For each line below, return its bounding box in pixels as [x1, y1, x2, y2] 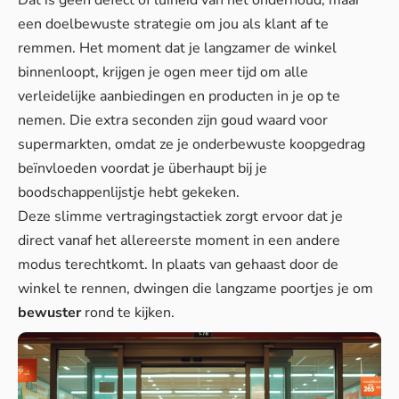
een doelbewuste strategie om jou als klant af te [18, 14, 329, 35]
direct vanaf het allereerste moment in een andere [18, 231, 340, 251]
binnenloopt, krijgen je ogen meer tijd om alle [18, 62, 308, 83]
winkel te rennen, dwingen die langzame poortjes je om [18, 279, 373, 299]
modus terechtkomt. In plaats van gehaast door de [18, 255, 338, 275]
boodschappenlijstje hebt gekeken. [18, 183, 240, 203]
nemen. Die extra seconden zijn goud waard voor [18, 110, 328, 131]
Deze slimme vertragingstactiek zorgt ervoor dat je [18, 207, 343, 227]
